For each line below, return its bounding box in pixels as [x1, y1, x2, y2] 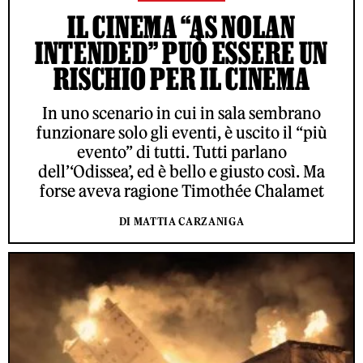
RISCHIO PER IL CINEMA [53, 62, 310, 96]
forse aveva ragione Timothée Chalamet [39, 181, 324, 202]
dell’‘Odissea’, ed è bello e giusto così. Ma [38, 161, 325, 182]
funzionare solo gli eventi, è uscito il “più [36, 122, 327, 143]
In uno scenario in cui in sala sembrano [42, 103, 321, 124]
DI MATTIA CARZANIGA [118, 215, 245, 229]
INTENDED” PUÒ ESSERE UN [34, 36, 329, 70]
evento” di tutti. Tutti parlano [76, 142, 287, 163]
